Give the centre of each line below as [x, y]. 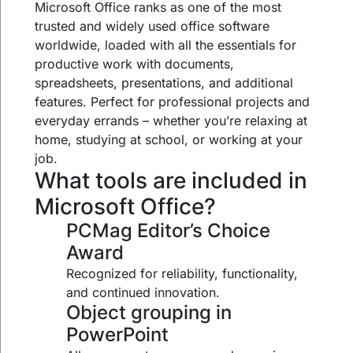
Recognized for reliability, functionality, [182, 274]
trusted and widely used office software [152, 26]
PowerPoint [118, 335]
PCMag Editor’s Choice [169, 231]
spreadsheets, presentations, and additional [164, 83]
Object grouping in [149, 313]
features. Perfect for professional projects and [173, 102]
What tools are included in [171, 181]
